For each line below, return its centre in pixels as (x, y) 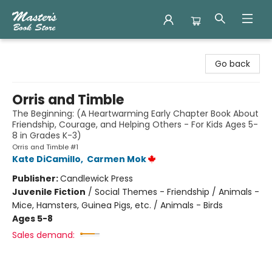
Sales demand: (43, 235)
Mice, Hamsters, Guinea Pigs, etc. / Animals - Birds (117, 205)
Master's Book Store (50, 50)
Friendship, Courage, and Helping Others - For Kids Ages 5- (135, 124)
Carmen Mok (117, 159)
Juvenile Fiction (49, 192)
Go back (233, 64)
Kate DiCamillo (46, 159)
